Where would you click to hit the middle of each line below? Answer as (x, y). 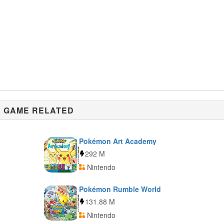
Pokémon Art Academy (117, 141)
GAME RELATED (39, 110)
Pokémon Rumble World (120, 189)
